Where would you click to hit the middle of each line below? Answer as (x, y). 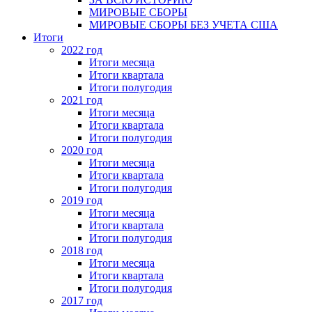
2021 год (82, 100)
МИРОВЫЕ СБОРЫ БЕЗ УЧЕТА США (184, 24)
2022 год (82, 49)
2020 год (82, 150)
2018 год (82, 250)
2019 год (82, 200)
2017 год (82, 300)
